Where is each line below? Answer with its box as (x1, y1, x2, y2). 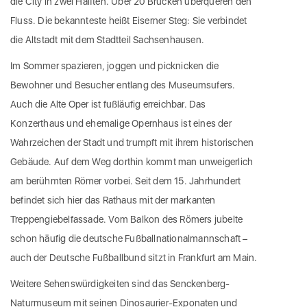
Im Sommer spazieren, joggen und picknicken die (10, 60, 219, 72)
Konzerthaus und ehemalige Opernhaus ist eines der (10, 118, 232, 130)
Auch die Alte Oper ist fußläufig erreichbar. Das (10, 99, 206, 110)
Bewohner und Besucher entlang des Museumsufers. (10, 79, 236, 91)
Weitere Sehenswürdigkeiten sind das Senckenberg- (10, 278, 230, 290)
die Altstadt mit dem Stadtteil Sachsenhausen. (10, 34, 204, 46)
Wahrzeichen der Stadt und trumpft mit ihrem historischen (10, 137, 254, 149)
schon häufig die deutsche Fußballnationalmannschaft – (10, 233, 248, 245)
